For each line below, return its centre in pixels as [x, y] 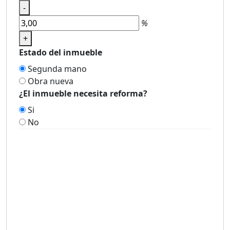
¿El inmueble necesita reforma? [83, 93]
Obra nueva [51, 81]
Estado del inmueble [61, 52]
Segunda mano [57, 69]
